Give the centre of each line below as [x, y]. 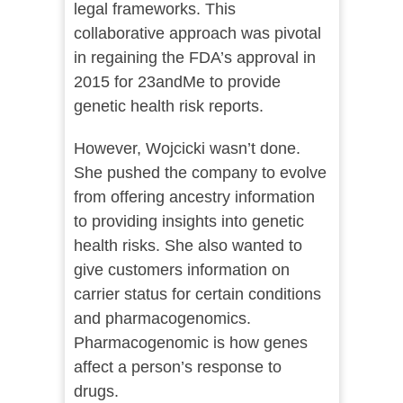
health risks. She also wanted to [188, 246]
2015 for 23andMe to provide [177, 82]
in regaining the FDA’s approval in [194, 58]
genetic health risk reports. [168, 107]
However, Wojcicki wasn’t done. [187, 149]
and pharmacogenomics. [162, 319]
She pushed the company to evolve [200, 173]
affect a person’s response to [177, 367]
